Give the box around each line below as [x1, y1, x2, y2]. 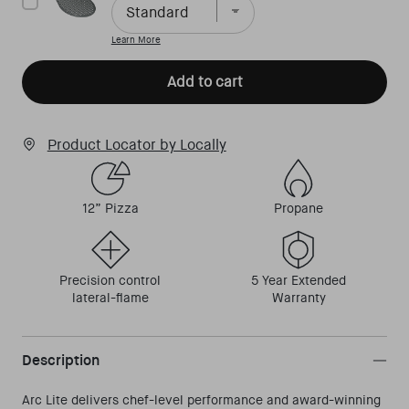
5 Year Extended [251, 272, 347, 289]
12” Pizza [81, 200, 139, 217]
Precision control [59, 272, 162, 289]
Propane [274, 200, 324, 217]
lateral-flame [71, 289, 149, 307]
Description [21, 351, 100, 371]
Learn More [110, 34, 161, 47]
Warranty [271, 289, 326, 307]
